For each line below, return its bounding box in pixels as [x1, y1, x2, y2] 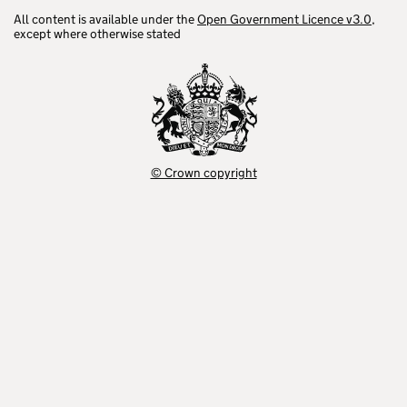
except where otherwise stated [14, 25, 181, 42]
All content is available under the [14, 11, 197, 27]
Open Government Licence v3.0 [197, 11, 372, 27]
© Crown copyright [150, 164, 257, 181]
